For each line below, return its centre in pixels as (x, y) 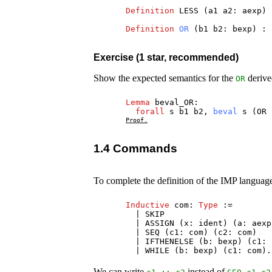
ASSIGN (160, 223)
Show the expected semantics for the (165, 78)
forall (150, 112)
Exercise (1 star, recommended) (166, 58)
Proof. (137, 120)
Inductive (148, 205)
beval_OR (175, 103)
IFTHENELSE (170, 242)
